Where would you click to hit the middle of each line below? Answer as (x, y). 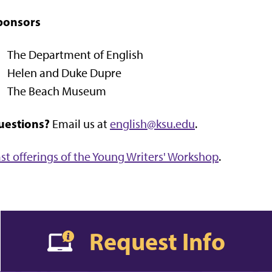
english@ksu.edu (152, 124)
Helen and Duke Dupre (64, 73)
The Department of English (75, 54)
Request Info (157, 241)
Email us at (80, 124)
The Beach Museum (57, 91)
